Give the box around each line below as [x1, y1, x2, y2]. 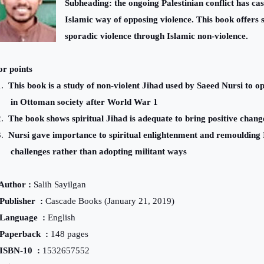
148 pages [51, 229, 88, 239]
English [48, 213, 75, 223]
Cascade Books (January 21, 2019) [45, 196, 174, 206]
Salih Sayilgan [34, 180, 86, 190]
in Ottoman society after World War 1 [11, 97, 158, 107]
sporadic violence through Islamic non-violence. [65, 31, 248, 41]
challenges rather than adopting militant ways [11, 147, 187, 157]
